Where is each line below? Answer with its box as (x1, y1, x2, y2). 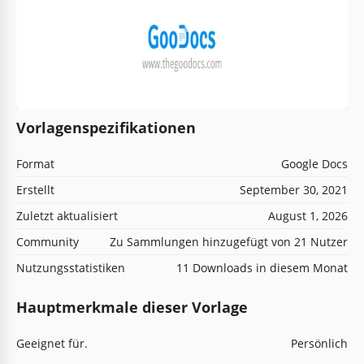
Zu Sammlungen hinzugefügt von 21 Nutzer (110, 233, 348, 249)
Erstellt (16, 181, 54, 197)
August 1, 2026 (268, 207, 348, 223)
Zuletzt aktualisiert (16, 207, 118, 223)
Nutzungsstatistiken (16, 259, 125, 275)
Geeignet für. (16, 335, 88, 351)
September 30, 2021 (240, 181, 348, 197)
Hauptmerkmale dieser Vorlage (16, 297, 248, 317)
